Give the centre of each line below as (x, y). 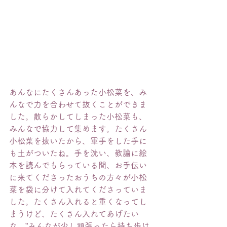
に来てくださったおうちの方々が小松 (78, 177)
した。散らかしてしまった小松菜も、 (78, 117)
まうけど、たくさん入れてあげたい (74, 214)
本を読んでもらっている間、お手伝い (78, 165)
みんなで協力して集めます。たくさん (78, 129)
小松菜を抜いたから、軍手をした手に (78, 141)
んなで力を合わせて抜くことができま (78, 104)
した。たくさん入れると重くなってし (78, 202)
